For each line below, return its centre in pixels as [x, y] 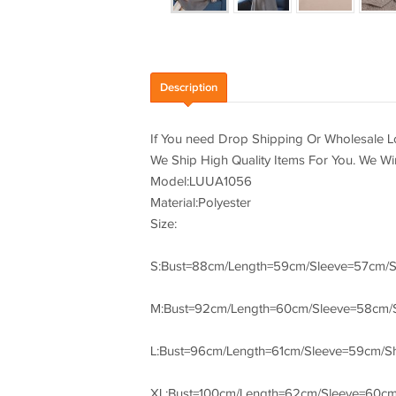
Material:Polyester [200, 203]
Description [188, 88]
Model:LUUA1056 [201, 182]
